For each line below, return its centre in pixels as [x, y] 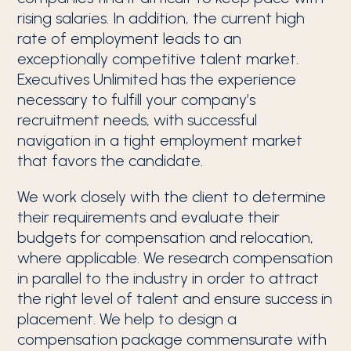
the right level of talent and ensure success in [175, 299]
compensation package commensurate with [172, 339]
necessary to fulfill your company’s [137, 100]
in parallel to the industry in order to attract [168, 278]
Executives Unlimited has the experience [157, 79]
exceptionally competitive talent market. [158, 59]
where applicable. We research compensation [175, 258]
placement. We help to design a [127, 319]
